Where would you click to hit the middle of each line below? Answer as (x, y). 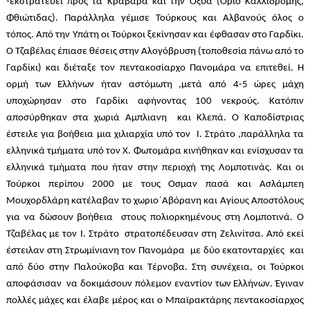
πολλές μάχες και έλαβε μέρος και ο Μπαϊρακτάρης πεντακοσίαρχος (155, 301)
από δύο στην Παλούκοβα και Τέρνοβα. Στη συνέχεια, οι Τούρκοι (155, 268)
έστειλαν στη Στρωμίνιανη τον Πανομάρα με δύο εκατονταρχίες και (155, 251)
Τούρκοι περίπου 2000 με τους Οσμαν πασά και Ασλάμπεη (155, 185)
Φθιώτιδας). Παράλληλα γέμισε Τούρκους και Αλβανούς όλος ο (155, 19)
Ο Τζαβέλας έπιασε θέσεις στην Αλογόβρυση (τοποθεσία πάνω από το (155, 52)
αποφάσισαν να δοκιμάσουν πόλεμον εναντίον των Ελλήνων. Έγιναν (155, 284)
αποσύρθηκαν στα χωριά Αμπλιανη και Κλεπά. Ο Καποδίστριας (155, 118)
